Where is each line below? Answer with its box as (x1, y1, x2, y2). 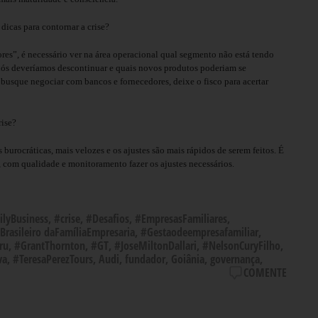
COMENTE (243, 264, 287, 280)
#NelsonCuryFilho (202, 237, 280, 253)
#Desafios (86, 210, 129, 226)
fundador (125, 251, 165, 267)
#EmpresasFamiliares (135, 210, 227, 226)
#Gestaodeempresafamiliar (141, 224, 258, 240)
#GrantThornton (14, 237, 85, 253)
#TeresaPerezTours (13, 251, 93, 267)
